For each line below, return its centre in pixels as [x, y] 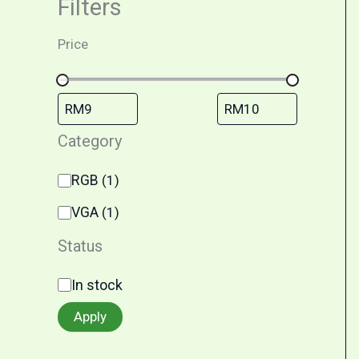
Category [90, 141]
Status [80, 246]
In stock [97, 284]
